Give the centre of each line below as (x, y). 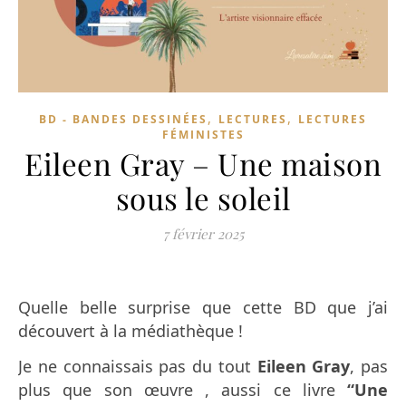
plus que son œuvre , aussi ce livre (183, 390)
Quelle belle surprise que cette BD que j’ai (203, 308)
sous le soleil (203, 198)
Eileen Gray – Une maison (203, 164)
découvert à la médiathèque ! (130, 331)
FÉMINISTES (203, 135)
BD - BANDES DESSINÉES (123, 120)
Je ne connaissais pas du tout (138, 367)
